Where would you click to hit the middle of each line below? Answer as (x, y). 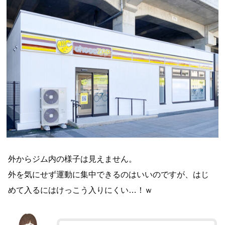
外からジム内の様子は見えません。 (73, 158)
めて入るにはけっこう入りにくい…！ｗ (81, 190)
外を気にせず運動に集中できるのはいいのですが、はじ (109, 174)
